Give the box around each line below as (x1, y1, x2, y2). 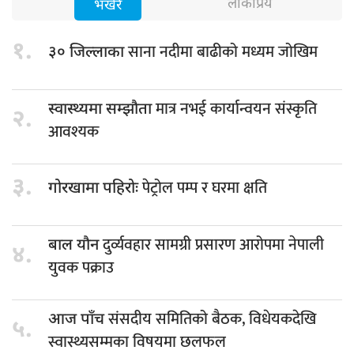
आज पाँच (48, 309, 108, 330)
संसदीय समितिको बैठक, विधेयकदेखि (108, 305, 316, 333)
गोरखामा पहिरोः (48, 179, 142, 200)
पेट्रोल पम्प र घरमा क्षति (142, 175, 267, 202)
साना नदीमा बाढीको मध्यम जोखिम (128, 39, 318, 66)
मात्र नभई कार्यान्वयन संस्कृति (156, 95, 317, 122)
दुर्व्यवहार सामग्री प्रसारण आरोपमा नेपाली (103, 231, 324, 258)
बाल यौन (48, 235, 103, 256)
